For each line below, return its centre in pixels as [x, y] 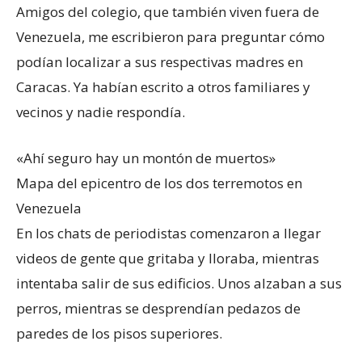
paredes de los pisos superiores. [119, 333]
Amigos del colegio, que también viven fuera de [168, 11]
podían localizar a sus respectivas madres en [160, 61]
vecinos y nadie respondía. [101, 112]
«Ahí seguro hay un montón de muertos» [146, 158]
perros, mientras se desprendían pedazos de [158, 308]
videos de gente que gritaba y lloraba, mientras [168, 258]
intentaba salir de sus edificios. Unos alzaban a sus [179, 283]
